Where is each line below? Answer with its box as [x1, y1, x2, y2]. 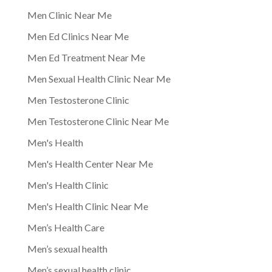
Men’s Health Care [27, 221, 104, 233]
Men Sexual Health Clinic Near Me [27, 72, 171, 84]
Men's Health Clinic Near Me [27, 200, 148, 212]
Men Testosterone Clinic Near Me [27, 115, 169, 127]
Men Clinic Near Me [27, 8, 112, 21]
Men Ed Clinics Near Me [27, 30, 129, 42]
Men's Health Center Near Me [27, 157, 153, 169]
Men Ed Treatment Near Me [27, 51, 145, 63]
